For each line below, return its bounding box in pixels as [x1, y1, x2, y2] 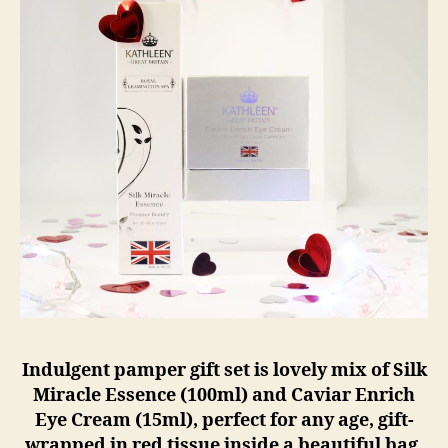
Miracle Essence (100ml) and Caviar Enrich [33, 383, 415, 407]
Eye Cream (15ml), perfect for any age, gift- [34, 408, 414, 432]
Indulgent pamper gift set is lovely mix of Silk [21, 358, 427, 382]
